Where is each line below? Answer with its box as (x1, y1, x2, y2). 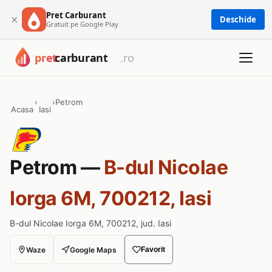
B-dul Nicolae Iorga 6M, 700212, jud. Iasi (10, 218, 171, 228)
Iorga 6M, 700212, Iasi (10, 186, 211, 210)
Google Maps (70, 245, 117, 254)
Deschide (220, 14, 256, 25)
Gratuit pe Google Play (46, 19, 118, 29)
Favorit (141, 245, 165, 254)
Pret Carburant (46, 9, 106, 21)
